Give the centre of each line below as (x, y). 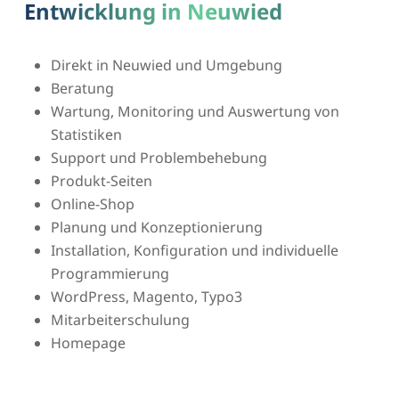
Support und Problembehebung (159, 157)
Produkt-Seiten (101, 180)
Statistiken (86, 134)
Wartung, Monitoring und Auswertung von (195, 111)
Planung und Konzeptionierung (156, 227)
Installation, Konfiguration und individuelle (194, 250)
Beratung (82, 88)
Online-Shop (92, 204)
